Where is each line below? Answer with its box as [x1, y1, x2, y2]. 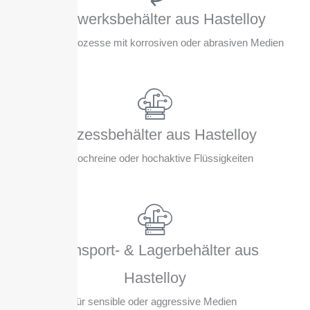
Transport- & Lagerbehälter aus [51, 241, 259, 259]
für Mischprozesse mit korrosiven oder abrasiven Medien [26, 37, 284, 49]
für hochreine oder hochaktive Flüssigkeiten [57, 152, 253, 165]
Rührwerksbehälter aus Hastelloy [44, 10, 266, 28]
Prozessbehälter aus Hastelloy [53, 126, 257, 144]
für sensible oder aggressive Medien [73, 295, 237, 308]
